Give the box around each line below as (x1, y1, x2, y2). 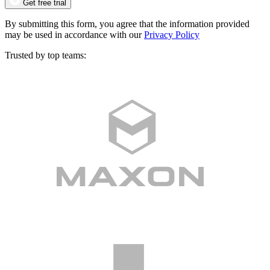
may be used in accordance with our (5, 29, 144, 40)
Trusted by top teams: (5, 49, 86, 60)
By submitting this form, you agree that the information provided (5, 18, 250, 29)
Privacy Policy (144, 29, 199, 40)
